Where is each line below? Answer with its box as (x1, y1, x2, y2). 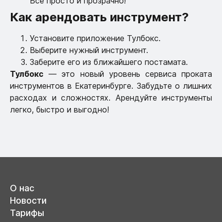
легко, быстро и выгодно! (10, 105, 109, 115)
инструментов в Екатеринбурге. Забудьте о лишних (10, 81, 212, 91)
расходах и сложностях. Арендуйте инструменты (10, 93, 212, 103)
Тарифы (10, 208, 44, 219)
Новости (10, 195, 47, 206)
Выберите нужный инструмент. (30, 45, 148, 55)
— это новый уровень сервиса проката (44, 69, 212, 79)
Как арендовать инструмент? (10, 10, 189, 25)
